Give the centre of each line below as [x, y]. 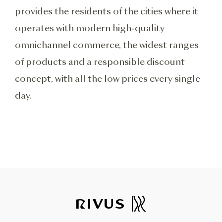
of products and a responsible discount [100, 62]
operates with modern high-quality [90, 28]
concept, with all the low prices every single [108, 79]
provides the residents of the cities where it [107, 11]
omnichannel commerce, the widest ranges [107, 45]
